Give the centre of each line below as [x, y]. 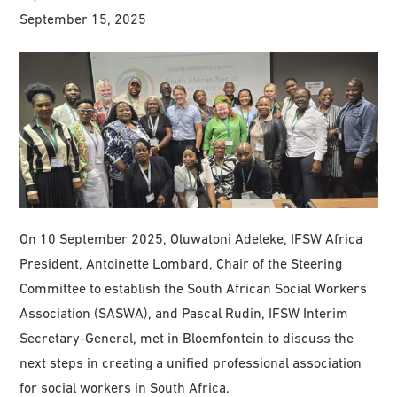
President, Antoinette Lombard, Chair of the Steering [181, 264]
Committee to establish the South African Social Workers [194, 288]
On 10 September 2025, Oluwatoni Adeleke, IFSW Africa [191, 239]
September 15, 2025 [83, 18]
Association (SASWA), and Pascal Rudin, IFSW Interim [184, 313]
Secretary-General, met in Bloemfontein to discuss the [187, 338]
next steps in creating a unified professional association [191, 363]
